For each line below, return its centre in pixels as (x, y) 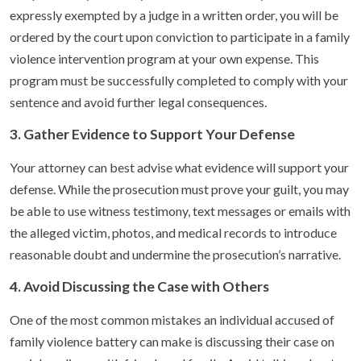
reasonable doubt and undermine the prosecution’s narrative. (175, 254)
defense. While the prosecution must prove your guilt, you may (179, 189)
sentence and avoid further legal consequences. (138, 102)
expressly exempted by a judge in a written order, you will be (174, 15)
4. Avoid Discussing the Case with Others (139, 286)
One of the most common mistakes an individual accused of (172, 319)
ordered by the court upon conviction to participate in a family (180, 36)
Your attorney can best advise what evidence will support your (179, 167)
